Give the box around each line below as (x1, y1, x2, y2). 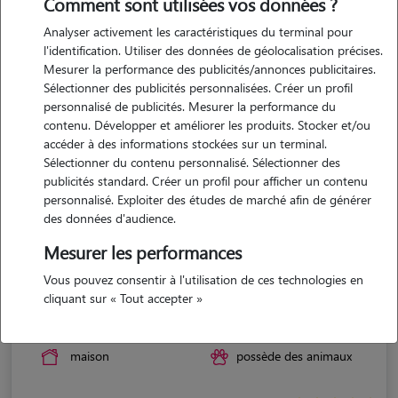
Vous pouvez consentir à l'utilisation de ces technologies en (44, 271, 363, 288)
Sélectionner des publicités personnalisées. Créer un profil (44, 79, 353, 96)
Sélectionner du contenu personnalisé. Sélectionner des (44, 154, 340, 171)
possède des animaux (236, 346, 352, 364)
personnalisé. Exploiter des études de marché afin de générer (44, 191, 371, 208)
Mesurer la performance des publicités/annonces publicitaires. (44, 60, 376, 77)
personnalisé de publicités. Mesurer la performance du (44, 98, 336, 115)
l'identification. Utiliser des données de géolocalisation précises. (44, 42, 383, 59)
